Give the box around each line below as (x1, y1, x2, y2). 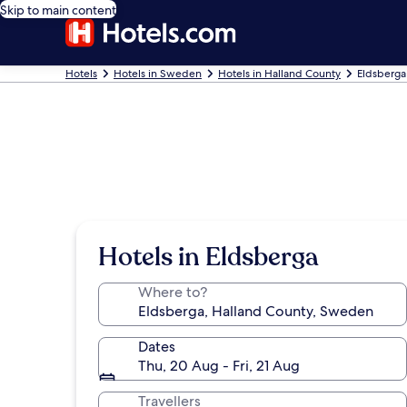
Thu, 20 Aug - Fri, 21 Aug (138, 356, 300, 375)
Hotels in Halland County (218, 66, 341, 81)
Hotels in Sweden (114, 66, 202, 81)
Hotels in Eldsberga (98, 240, 319, 274)
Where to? (138, 283, 207, 302)
